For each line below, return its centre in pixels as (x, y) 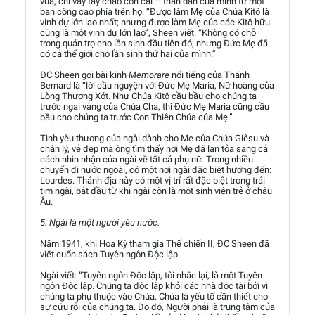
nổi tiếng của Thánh (210, 75)
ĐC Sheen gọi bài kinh (84, 75)
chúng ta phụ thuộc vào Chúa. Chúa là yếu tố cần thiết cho (154, 296)
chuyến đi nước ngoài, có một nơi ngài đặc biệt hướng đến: (156, 170)
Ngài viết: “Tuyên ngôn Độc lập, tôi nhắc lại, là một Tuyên (151, 275)
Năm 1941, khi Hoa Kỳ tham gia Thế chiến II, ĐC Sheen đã (155, 244)
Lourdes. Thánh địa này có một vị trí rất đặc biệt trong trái (153, 180)
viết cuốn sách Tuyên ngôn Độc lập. (110, 254)
